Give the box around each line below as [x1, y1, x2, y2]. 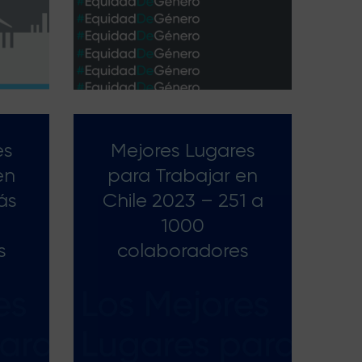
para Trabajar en [107, 164, 258, 187]
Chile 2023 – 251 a [102, 189, 263, 212]
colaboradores [116, 239, 249, 262]
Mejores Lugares [110, 139, 255, 162]
